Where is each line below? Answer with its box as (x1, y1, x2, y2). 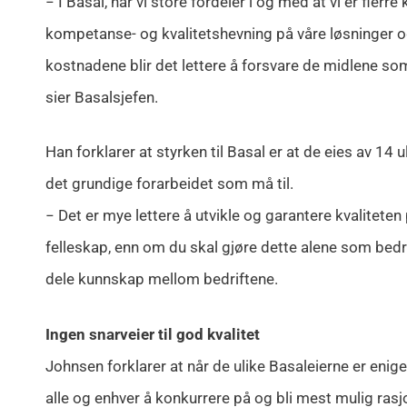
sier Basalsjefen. (45, 87, 158, 106)
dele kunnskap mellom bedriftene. (45, 270, 278, 289)
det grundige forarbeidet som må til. (45, 174, 293, 194)
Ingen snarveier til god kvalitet (45, 324, 260, 343)
